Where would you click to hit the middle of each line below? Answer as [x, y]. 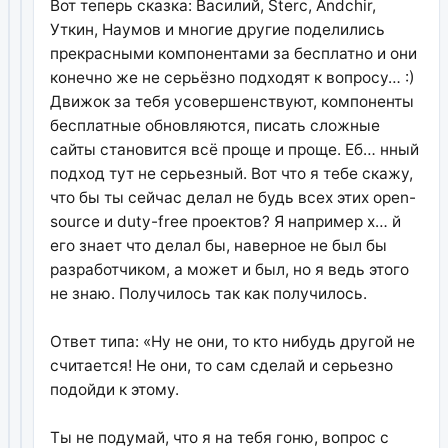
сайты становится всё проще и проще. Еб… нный [235, 149]
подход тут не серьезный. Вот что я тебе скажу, [232, 173]
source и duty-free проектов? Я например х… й [226, 221]
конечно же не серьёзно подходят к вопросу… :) [233, 77]
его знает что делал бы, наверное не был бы [219, 245]
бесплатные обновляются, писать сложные [215, 125]
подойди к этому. [115, 389]
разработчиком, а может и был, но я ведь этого [230, 269]
